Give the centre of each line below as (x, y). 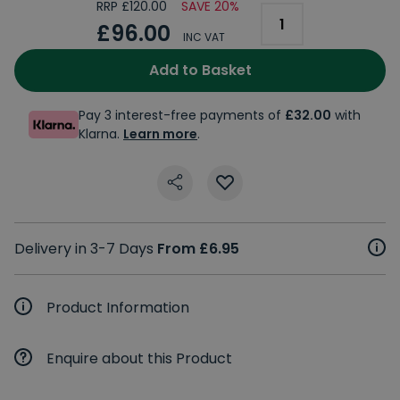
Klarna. (101, 133)
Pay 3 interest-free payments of (182, 115)
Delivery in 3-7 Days (86, 248)
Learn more (160, 133)
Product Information (118, 307)
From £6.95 (198, 248)
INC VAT (204, 37)
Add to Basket (200, 70)
